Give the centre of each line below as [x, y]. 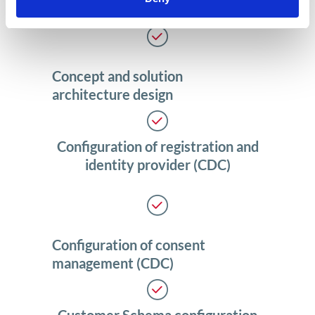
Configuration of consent [129, 245]
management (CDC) [113, 263]
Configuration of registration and [157, 147]
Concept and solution [117, 76]
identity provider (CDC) [157, 165]
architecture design [112, 95]
